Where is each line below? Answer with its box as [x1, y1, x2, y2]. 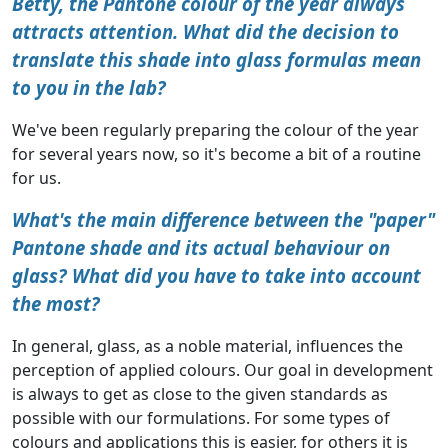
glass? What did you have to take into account [12, 263, 421, 289]
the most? [12, 291, 100, 317]
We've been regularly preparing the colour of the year [12, 119, 419, 142]
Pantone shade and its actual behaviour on [12, 235, 390, 261]
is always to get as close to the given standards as [12, 383, 388, 406]
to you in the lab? [12, 75, 166, 101]
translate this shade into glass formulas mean [12, 47, 421, 73]
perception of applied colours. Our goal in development [12, 359, 433, 382]
